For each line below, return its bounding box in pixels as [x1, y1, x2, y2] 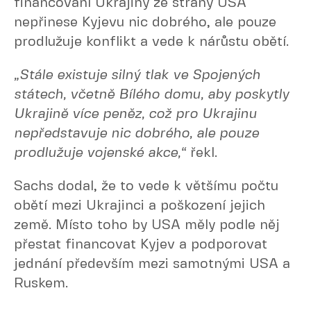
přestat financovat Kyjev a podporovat [14, 238, 267, 251]
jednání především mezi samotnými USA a [14, 258, 290, 271]
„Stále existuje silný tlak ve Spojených [14, 69, 260, 82]
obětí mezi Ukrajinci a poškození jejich [14, 199, 265, 212]
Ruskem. [14, 277, 68, 290]
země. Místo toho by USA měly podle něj [14, 219, 280, 232]
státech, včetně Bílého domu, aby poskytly [14, 88, 289, 101]
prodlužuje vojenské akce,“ [14, 146, 186, 160]
